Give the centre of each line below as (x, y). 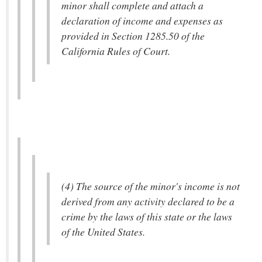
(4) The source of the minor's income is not (151, 186)
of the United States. (103, 232)
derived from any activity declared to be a (148, 201)
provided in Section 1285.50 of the (133, 36)
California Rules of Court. (116, 51)
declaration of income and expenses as (142, 20)
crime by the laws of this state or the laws (147, 216)
